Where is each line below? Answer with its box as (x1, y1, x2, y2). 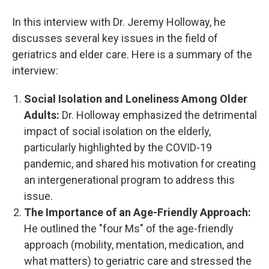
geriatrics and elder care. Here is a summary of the (12, 48, 252, 61)
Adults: (24, 109, 62, 122)
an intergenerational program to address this (24, 174, 235, 187)
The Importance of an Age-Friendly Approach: (24, 206, 251, 219)
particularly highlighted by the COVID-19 (24, 141, 212, 154)
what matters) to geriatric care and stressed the (24, 255, 252, 268)
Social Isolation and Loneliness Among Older (24, 92, 247, 106)
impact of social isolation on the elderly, (24, 125, 211, 138)
